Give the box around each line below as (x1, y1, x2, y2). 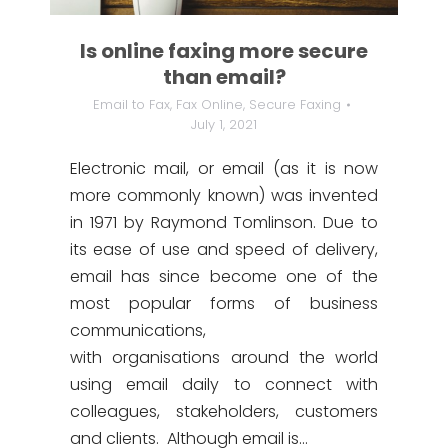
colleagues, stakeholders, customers (70, 400, 378, 423)
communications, (70, 319, 206, 342)
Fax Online (175, 95, 243, 114)
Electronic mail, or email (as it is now (70, 157, 378, 180)
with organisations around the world (70, 346, 378, 369)
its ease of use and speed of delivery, (70, 238, 378, 261)
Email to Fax (92, 95, 170, 114)
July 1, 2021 (191, 115, 257, 134)
